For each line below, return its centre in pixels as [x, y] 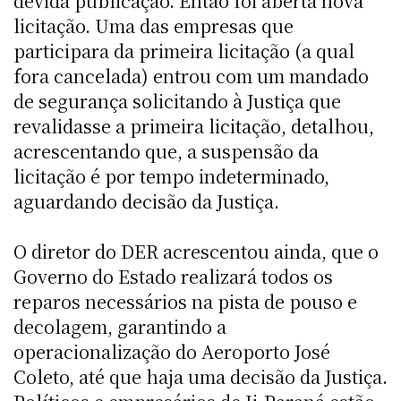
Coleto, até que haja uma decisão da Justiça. [200, 376]
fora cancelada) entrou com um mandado [191, 75]
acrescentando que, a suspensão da [166, 150]
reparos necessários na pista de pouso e [185, 301]
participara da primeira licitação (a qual [184, 50]
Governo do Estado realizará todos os [173, 276]
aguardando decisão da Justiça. [146, 200]
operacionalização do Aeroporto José [172, 351]
